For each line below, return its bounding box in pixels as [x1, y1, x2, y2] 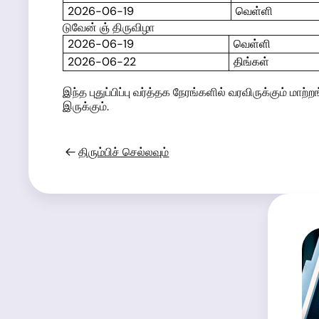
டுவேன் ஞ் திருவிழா [63, 20, 155, 36]
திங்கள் [234, 54, 269, 70]
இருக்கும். [63, 99, 109, 115]
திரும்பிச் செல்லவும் [78, 145, 169, 160]
